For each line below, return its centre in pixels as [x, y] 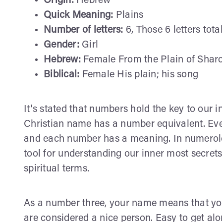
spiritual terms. [56, 169]
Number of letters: [85, 30]
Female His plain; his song [140, 75]
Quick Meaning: [80, 16]
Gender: [63, 45]
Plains [130, 16]
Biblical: [63, 75]
